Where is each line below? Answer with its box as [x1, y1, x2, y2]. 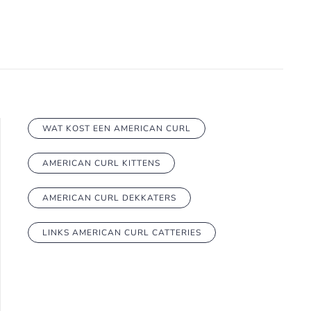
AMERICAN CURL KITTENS [42, 158, 160, 169]
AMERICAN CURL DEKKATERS [42, 192, 176, 203]
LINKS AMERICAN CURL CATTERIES [42, 227, 201, 238]
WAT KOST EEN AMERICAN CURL [42, 123, 191, 134]
